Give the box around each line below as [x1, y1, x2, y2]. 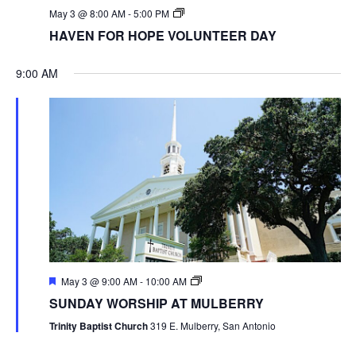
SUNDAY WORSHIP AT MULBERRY [48, 293, 264, 312]
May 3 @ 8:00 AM [48, 6, 126, 21]
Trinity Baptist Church [48, 318, 150, 333]
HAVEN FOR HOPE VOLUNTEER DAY [48, 26, 277, 45]
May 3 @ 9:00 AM [60, 273, 137, 288]
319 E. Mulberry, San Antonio [149, 318, 276, 332]
